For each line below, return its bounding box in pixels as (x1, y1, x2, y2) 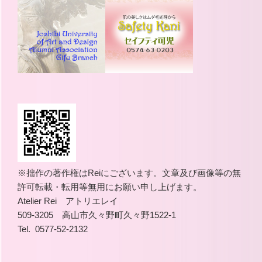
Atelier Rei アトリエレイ (18, 195, 118, 206)
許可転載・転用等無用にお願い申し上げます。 (18, 181, 202, 192)
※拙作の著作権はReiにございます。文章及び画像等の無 (18, 167, 241, 178)
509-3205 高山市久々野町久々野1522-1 (18, 209, 176, 220)
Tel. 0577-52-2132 (18, 223, 88, 234)
